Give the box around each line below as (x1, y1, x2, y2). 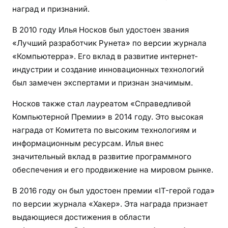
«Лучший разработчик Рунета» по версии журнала (12, 38, 207, 48)
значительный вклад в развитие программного (12, 151, 191, 161)
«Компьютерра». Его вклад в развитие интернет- (12, 51, 198, 61)
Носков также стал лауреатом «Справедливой (12, 98, 191, 108)
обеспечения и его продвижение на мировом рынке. (12, 164, 213, 175)
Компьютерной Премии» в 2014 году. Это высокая (12, 111, 203, 122)
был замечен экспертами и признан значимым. (12, 77, 193, 88)
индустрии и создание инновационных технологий (12, 64, 204, 74)
